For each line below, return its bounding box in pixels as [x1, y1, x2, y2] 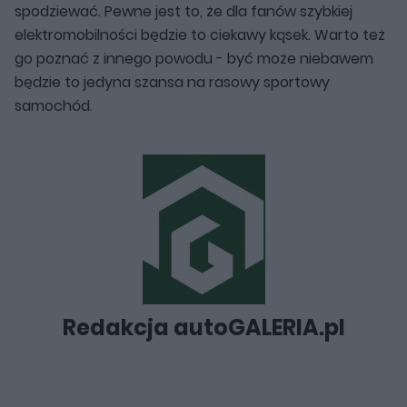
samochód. [15, 94, 93, 116]
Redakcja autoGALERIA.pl [62, 312, 345, 342]
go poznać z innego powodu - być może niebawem [15, 47, 373, 69]
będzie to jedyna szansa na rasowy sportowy [15, 71, 330, 93]
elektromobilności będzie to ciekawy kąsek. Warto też [15, 24, 385, 45]
